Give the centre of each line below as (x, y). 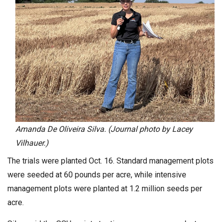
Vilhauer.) (32, 143)
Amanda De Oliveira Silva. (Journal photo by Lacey (104, 129)
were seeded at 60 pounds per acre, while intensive (97, 174)
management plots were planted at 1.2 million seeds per (105, 188)
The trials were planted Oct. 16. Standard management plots (111, 161)
